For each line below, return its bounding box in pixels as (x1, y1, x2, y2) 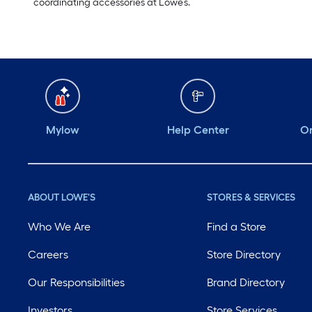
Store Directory (207, 248, 281, 262)
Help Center (166, 123, 229, 137)
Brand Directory (207, 276, 286, 290)
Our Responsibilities (28, 276, 125, 290)
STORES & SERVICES (207, 192, 296, 204)
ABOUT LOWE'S (28, 192, 95, 204)
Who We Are (28, 220, 91, 234)
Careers (28, 248, 68, 262)
